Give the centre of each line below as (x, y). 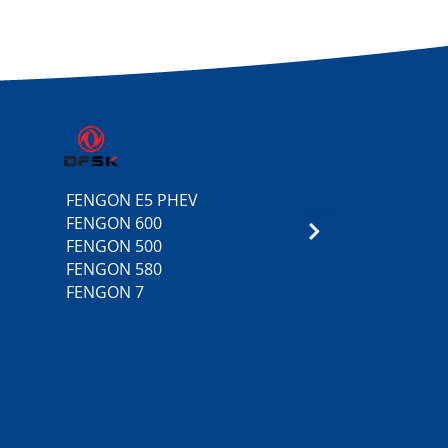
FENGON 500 (114, 246)
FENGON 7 (105, 292)
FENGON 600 (114, 223)
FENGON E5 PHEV (132, 200)
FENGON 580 (114, 269)
